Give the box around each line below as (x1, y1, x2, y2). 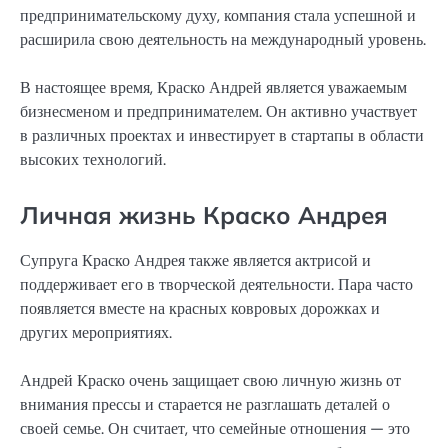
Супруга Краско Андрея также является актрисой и (20, 249, 371, 271)
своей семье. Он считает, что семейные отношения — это (20, 417, 410, 439)
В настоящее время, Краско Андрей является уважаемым (20, 77, 407, 99)
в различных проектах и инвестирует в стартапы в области (20, 125, 424, 147)
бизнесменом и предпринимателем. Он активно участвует (20, 101, 417, 123)
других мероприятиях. (20, 321, 172, 343)
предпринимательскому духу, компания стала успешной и (20, 5, 416, 27)
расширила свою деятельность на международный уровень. (20, 29, 426, 51)
